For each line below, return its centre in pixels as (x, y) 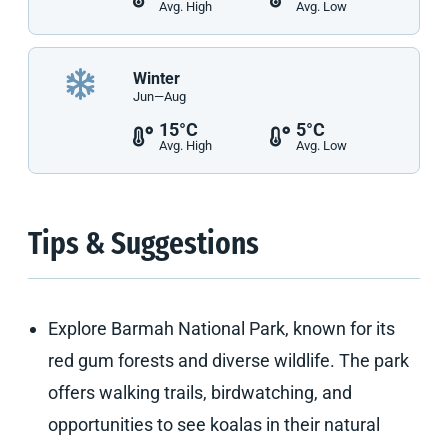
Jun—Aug (159, 96)
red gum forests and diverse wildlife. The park (228, 360)
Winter (156, 78)
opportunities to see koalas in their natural (214, 424)
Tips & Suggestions (143, 246)
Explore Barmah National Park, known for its (221, 328)
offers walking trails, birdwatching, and (200, 392)
